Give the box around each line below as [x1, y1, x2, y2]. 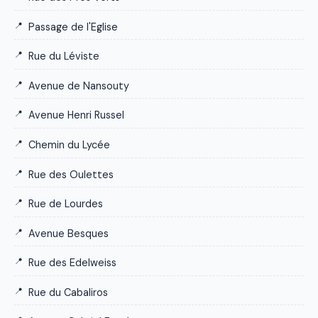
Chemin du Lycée [28, 138, 110, 151]
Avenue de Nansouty [28, 79, 129, 92]
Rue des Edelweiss [28, 256, 116, 270]
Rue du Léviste [28, 50, 99, 63]
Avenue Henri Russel [28, 109, 124, 122]
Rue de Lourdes [28, 197, 103, 211]
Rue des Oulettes [28, 168, 114, 181]
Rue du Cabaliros [28, 285, 108, 299]
